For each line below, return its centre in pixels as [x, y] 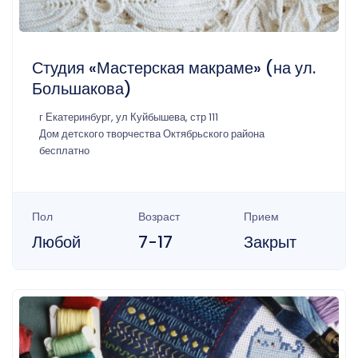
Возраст [159, 216]
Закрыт [270, 242]
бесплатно [64, 150]
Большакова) [82, 88]
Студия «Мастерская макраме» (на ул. [174, 68]
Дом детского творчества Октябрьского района [152, 133]
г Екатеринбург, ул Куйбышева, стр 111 [129, 117]
